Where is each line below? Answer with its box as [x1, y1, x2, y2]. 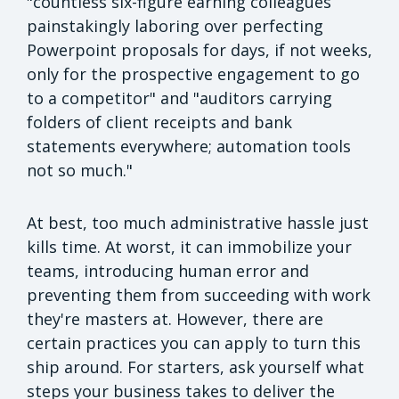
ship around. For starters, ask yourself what [27, 356, 364, 379]
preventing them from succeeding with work [27, 284, 370, 306]
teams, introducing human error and [27, 260, 309, 282]
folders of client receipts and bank [27, 111, 292, 134]
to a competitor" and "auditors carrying [27, 87, 332, 110]
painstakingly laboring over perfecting [27, 15, 323, 37]
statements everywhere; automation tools [27, 135, 351, 158]
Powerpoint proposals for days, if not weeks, [27, 39, 372, 61]
